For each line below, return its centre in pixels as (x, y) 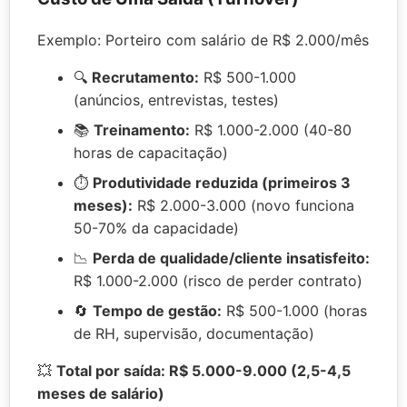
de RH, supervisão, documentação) (194, 333)
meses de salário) (101, 393)
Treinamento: (142, 129)
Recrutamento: (145, 77)
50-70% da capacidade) (156, 228)
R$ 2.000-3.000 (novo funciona (243, 205)
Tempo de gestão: (157, 310)
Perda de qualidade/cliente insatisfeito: (231, 258)
